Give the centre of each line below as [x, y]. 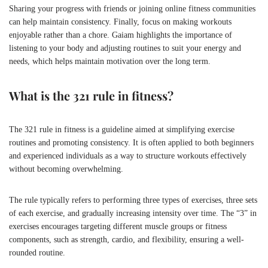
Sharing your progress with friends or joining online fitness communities [132, 8]
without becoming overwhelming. [66, 169]
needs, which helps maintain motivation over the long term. [110, 61]
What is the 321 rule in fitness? [91, 95]
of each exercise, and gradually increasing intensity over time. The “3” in [133, 213]
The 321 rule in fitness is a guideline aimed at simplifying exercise [122, 129]
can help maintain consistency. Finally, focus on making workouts [120, 22]
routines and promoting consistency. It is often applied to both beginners [131, 142]
